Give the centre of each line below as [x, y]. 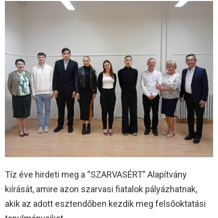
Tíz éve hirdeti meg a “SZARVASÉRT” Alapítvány [96, 174]
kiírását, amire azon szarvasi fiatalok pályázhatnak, [101, 189]
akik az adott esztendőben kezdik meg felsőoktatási [105, 203]
